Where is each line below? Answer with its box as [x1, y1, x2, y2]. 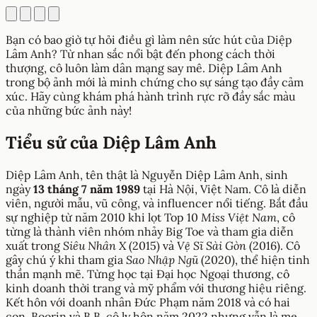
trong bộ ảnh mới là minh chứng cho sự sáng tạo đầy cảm [6, 74, 304, 89]
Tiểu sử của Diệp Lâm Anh [6, 131, 217, 154]
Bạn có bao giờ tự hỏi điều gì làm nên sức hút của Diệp [6, 32, 292, 47]
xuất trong [6, 238, 63, 253]
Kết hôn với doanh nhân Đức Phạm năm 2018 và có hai [6, 294, 290, 309]
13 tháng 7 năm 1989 [33, 181, 140, 196]
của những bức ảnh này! [6, 103, 132, 117]
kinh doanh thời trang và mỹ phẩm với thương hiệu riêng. [6, 280, 306, 295]
